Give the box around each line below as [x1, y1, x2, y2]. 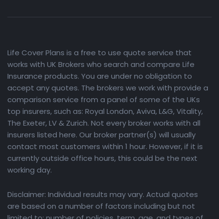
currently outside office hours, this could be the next [7, 153, 197, 163]
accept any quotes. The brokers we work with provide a [7, 82, 208, 93]
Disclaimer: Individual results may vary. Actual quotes [7, 189, 198, 199]
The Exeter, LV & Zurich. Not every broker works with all [7, 117, 200, 128]
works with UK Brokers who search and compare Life [7, 59, 195, 69]
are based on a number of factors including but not [7, 200, 195, 211]
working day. [7, 164, 52, 175]
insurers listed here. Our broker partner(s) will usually [7, 129, 196, 140]
